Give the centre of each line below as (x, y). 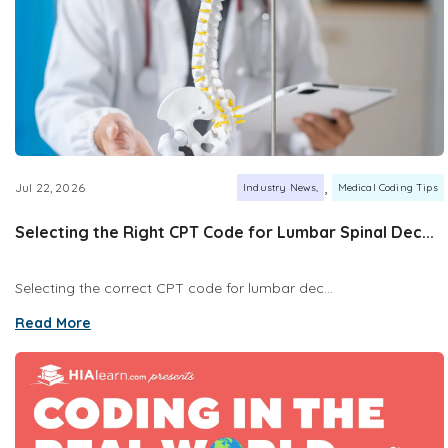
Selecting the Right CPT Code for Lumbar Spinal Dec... (224, 232)
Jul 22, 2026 (50, 187)
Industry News (280, 187)
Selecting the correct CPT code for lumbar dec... (174, 288)
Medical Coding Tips (387, 187)
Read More (53, 323)
